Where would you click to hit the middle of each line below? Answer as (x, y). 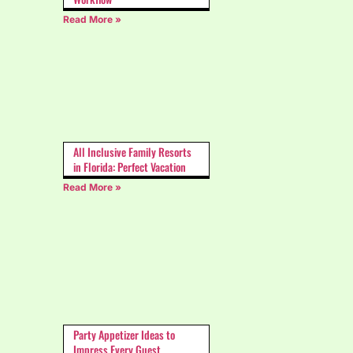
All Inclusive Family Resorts (132, 151)
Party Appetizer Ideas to (124, 335)
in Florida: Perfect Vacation (130, 166)
